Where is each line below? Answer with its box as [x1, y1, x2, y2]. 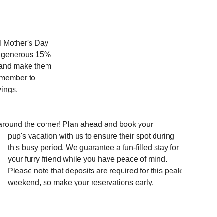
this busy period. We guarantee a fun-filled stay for [8, 143, 181, 152]
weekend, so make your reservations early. [8, 178, 155, 187]
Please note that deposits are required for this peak [8, 167, 184, 175]
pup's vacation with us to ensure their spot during [8, 132, 176, 140]
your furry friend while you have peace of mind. [8, 155, 169, 164]
